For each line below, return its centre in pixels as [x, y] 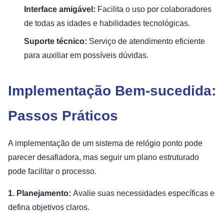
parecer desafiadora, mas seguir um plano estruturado [103, 157]
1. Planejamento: [40, 193]
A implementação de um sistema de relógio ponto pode [105, 143]
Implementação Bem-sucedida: [112, 90]
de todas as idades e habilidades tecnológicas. [107, 23]
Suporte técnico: [56, 41]
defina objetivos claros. [49, 207]
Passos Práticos [63, 115]
